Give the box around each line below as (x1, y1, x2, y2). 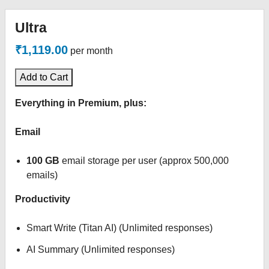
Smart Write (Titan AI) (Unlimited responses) (26, 223, 213, 233)
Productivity (15, 194, 70, 204)
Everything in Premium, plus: (15, 98, 147, 108)
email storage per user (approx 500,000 (59, 156, 229, 166)
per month (70, 46, 113, 56)
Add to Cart (20, 72, 68, 82)
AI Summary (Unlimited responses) (26, 244, 175, 255)
